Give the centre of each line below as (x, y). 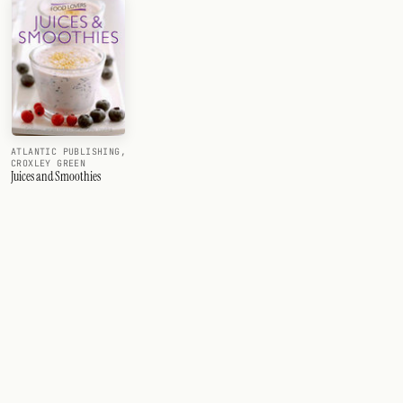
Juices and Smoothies (56, 176)
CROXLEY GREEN (49, 163)
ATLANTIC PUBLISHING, (69, 151)
